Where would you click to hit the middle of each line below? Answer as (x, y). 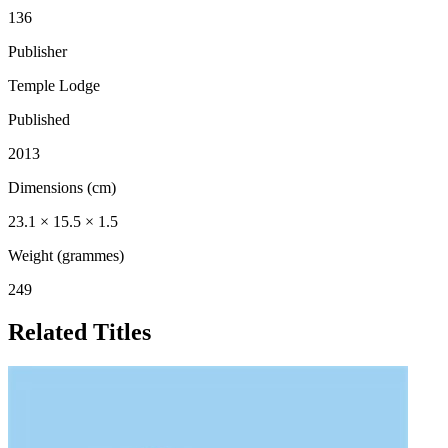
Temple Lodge (54, 86)
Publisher (37, 52)
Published (39, 120)
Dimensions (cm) (62, 188)
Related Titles (79, 332)
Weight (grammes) (66, 256)
